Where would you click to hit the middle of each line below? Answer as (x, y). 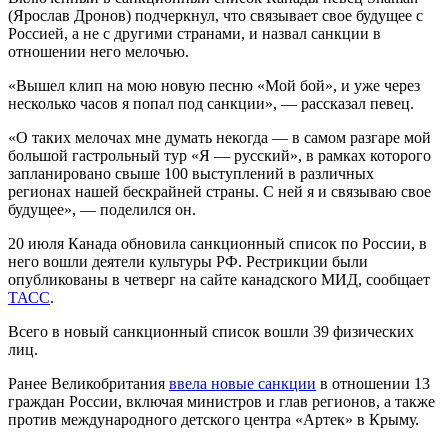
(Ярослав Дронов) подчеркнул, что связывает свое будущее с (215, 15)
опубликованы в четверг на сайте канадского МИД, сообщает (219, 279)
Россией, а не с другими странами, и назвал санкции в (194, 33)
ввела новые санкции (242, 383)
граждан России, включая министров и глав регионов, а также (221, 401)
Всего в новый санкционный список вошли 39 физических (211, 331)
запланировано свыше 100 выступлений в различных (191, 173)
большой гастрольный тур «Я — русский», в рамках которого (219, 155)
